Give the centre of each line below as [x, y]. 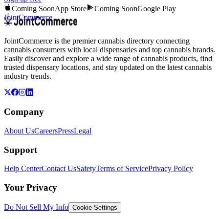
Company [24, 112]
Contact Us [59, 169]
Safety [86, 169]
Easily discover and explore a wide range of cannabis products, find [108, 58]
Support [21, 150]
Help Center [23, 169]
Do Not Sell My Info [36, 207]
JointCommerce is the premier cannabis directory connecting [97, 41]
